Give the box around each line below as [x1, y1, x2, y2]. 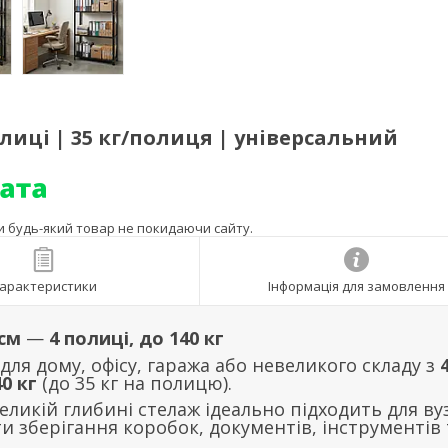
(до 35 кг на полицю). [37, 371, 232, 396]
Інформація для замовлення [267, 277, 445, 296]
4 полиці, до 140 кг [49, 326, 224, 351]
